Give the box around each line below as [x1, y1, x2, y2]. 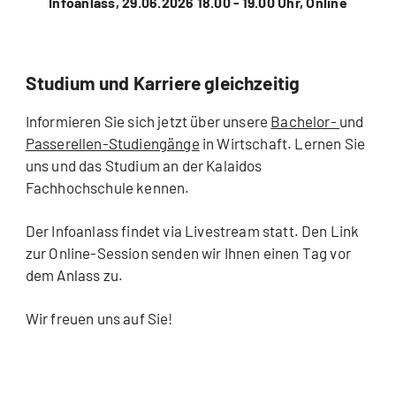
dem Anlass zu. [25, 265, 124, 284]
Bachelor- [270, 111, 339, 130]
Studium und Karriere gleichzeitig [25, 71, 301, 94]
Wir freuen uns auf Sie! [25, 308, 173, 327]
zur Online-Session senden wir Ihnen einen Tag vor [25, 243, 351, 262]
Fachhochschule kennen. [25, 178, 190, 196]
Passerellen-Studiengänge [25, 133, 200, 152]
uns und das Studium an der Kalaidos [25, 156, 263, 174]
